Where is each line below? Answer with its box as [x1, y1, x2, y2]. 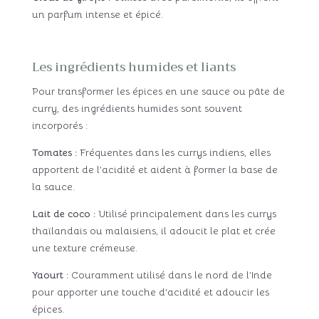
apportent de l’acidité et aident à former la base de [31, 162, 278, 176]
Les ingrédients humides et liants [31, 56, 236, 78]
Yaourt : [31, 268, 68, 281]
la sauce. [31, 179, 75, 193]
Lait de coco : [31, 206, 95, 220]
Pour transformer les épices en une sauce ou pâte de [31, 84, 285, 98]
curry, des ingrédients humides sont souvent [31, 101, 242, 115]
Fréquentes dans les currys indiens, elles [76, 145, 271, 159]
